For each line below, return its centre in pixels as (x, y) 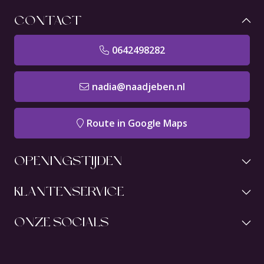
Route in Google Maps (137, 123)
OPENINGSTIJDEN (68, 161)
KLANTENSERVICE (69, 192)
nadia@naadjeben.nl (138, 87)
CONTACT (48, 21)
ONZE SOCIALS (62, 222)
